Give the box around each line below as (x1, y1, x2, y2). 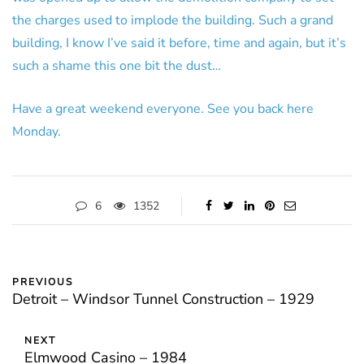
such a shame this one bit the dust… (12, 57, 221, 75)
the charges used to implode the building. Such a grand (12, 11, 333, 29)
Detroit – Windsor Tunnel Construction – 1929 (12, 289, 314, 309)
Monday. (12, 123, 61, 141)
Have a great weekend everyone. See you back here (12, 100, 314, 118)
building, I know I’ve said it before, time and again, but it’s (12, 34, 346, 52)
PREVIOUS (12, 275, 73, 288)
